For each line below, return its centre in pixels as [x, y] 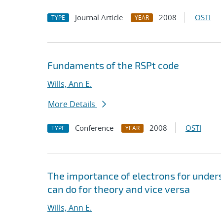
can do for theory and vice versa [119, 189]
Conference [94, 128]
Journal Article [99, 17]
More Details [73, 104]
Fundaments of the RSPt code [113, 65]
